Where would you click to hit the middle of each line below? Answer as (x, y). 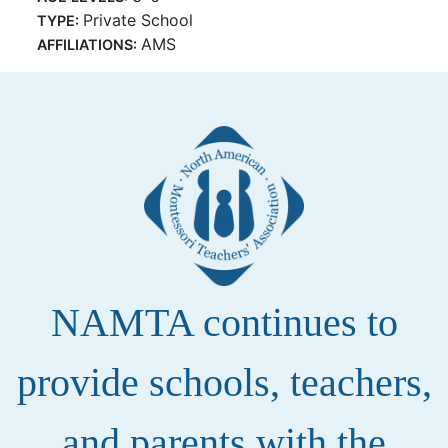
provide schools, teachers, (224, 383)
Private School (138, 20)
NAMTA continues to (224, 323)
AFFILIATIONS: (89, 44)
